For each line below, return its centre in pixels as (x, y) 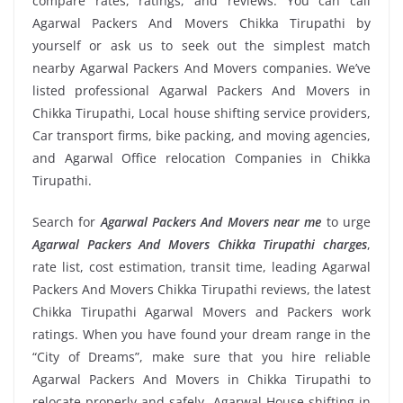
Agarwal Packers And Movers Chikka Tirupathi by (201, 23)
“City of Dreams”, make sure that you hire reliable (201, 357)
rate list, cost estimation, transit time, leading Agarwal (201, 267)
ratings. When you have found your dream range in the (201, 334)
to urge (346, 222)
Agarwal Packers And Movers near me (211, 222)
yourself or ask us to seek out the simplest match (201, 45)
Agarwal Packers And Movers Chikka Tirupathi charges (200, 244)
